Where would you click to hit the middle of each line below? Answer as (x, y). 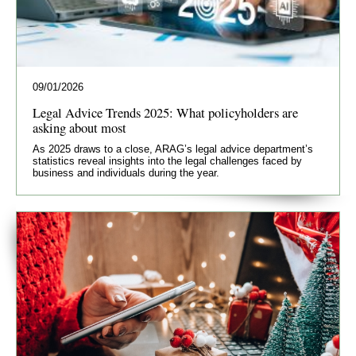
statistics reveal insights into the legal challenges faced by (167, 161)
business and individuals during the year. (126, 173)
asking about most (79, 128)
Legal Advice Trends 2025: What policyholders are (165, 113)
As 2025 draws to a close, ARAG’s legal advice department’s (173, 149)
